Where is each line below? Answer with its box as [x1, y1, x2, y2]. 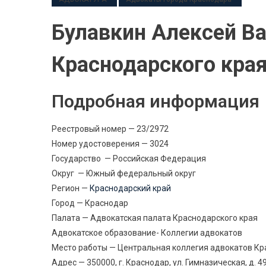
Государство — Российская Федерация [52, 154, 206, 163]
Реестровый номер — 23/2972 [52, 124, 169, 134]
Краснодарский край [90, 183, 171, 193]
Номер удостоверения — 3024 [52, 139, 169, 148]
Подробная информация [52, 91, 259, 112]
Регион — [52, 183, 90, 193]
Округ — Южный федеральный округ [52, 169, 196, 178]
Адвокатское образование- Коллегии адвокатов [52, 228, 242, 237]
